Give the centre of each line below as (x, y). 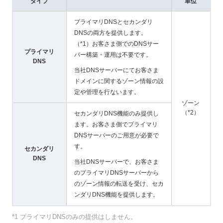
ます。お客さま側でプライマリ (116, 124)
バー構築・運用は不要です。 (113, 55)
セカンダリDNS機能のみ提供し (116, 113)
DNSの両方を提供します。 (110, 33)
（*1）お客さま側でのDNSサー (116, 44)
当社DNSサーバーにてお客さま (116, 70)
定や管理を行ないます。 (107, 92)
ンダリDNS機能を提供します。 (116, 194)
